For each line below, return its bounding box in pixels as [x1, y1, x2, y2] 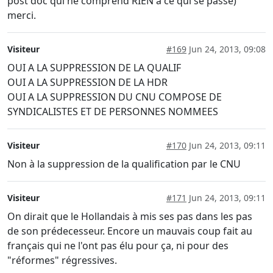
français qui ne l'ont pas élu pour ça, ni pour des [7, 238, 229, 252]
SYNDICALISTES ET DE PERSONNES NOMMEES [7, 104, 218, 118]
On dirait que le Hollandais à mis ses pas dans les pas [7, 209, 252, 223]
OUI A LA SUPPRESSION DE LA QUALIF [7, 60, 181, 74]
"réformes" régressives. [7, 253, 117, 267]
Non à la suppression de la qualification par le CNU [7, 157, 241, 171]
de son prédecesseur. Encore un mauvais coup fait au [7, 224, 252, 238]
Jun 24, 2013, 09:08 [186, 43, 266, 55]
